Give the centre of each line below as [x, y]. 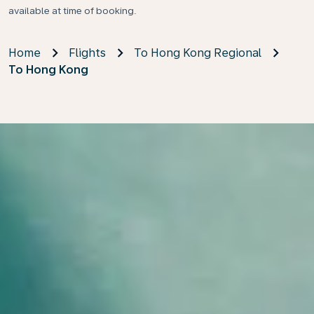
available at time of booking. [74, 11]
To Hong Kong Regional [198, 53]
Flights [87, 53]
